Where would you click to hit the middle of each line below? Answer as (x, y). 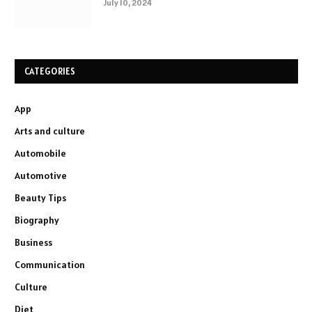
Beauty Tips (40, 198)
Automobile (40, 154)
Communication (50, 265)
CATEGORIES (50, 72)
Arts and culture (50, 131)
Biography (37, 220)
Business (33, 243)
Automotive (41, 176)
